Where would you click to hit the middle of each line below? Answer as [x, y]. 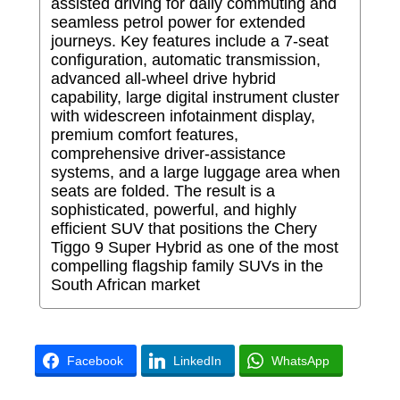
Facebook [95, 361]
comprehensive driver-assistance [168, 154]
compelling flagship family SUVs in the [187, 267]
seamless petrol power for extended [178, 23]
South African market [125, 285]
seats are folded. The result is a [162, 192]
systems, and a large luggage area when [195, 173]
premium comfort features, [144, 135]
